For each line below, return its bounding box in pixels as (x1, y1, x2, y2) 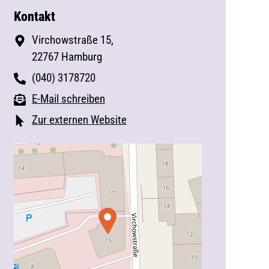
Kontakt (13, 9, 55, 24)
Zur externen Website (31, 113, 127, 127)
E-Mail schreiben (31, 92, 105, 106)
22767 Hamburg (31, 50, 102, 64)
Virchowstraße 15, (31, 33, 113, 47)
